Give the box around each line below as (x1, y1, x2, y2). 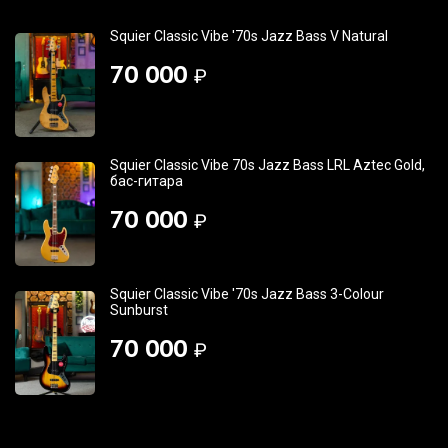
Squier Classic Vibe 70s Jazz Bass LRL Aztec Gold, (110, 156, 425, 173)
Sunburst (110, 301, 168, 318)
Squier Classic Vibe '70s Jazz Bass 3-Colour (110, 285, 384, 302)
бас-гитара (110, 172, 183, 189)
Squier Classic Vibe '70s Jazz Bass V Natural (110, 27, 388, 44)
